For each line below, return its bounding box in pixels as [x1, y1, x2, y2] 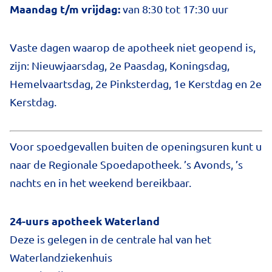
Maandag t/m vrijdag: [10, 2, 120, 16]
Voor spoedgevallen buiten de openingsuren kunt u [10, 140, 262, 153]
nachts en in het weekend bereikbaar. [10, 176, 191, 189]
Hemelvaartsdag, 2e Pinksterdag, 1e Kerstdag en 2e [10, 76, 262, 90]
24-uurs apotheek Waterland [10, 213, 160, 228]
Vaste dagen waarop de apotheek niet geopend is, [10, 40, 256, 53]
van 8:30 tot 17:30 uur [120, 2, 228, 16]
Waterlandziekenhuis [10, 250, 112, 263]
